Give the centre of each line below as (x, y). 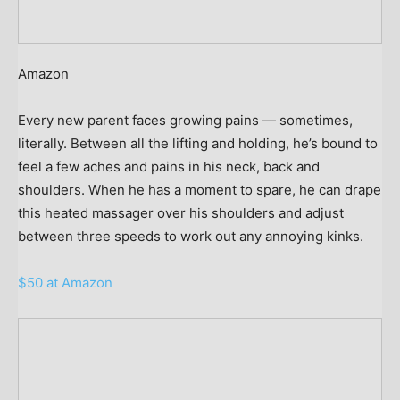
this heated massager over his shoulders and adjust (181, 212)
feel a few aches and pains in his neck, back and (169, 166)
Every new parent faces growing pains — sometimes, (185, 120)
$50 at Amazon (65, 282)
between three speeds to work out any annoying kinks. (191, 236)
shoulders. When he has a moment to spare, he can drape (200, 189)
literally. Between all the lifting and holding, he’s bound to (198, 143)
